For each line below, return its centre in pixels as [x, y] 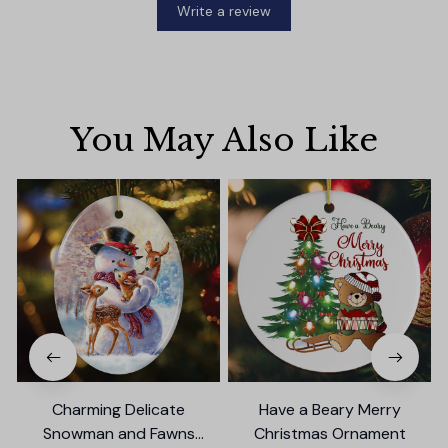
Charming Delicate [118, 409]
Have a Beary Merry [329, 409]
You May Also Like [224, 139]
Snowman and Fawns [118, 433]
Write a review [224, 11]
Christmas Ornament [329, 433]
